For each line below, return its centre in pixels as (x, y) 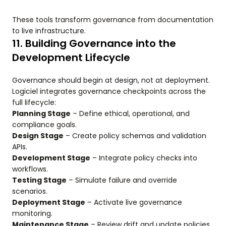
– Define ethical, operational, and (130, 114)
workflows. (30, 169)
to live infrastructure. (49, 31)
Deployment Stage (49, 203)
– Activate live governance (134, 203)
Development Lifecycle (71, 58)
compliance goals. (44, 125)
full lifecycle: (34, 103)
